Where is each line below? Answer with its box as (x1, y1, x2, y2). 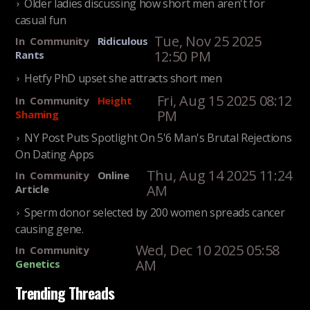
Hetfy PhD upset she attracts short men (24, 71, 222, 86)
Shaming (15, 107, 59, 122)
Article (15, 182, 49, 197)
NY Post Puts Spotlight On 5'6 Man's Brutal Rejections (24, 130, 292, 146)
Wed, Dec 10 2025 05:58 (135, 241, 280, 260)
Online (97, 168, 129, 183)
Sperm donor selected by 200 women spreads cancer (24, 205, 285, 221)
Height (97, 93, 132, 108)
